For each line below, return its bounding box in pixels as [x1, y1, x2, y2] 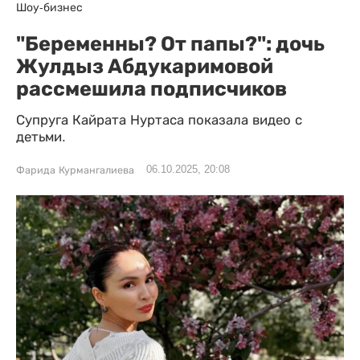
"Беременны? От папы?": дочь [16, 31, 325, 55]
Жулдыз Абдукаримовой [16, 54, 273, 78]
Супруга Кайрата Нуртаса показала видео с [16, 112, 302, 128]
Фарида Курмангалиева [16, 165, 134, 176]
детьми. [16, 129, 66, 145]
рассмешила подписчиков [16, 76, 287, 100]
